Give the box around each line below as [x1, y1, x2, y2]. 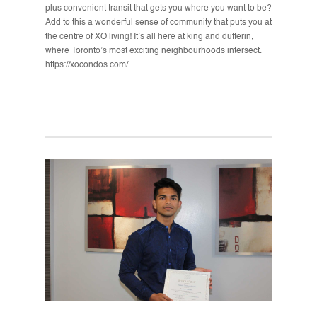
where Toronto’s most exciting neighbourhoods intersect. [45, 47, 262, 55]
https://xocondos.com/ [45, 61, 128, 69]
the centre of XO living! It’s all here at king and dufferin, [45, 33, 253, 41]
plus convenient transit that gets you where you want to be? [45, 4, 272, 13]
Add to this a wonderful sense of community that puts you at [45, 18, 272, 27]
